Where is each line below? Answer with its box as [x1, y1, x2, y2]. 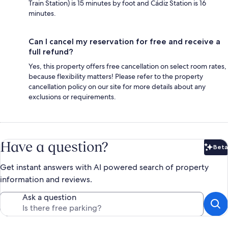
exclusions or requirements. [28, 92, 116, 101]
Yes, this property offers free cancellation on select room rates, [28, 61, 226, 71]
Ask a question [22, 191, 76, 203]
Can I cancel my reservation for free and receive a [28, 36, 220, 46]
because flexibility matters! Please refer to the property [28, 71, 203, 81]
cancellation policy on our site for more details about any [28, 81, 206, 91]
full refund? [28, 46, 73, 56]
